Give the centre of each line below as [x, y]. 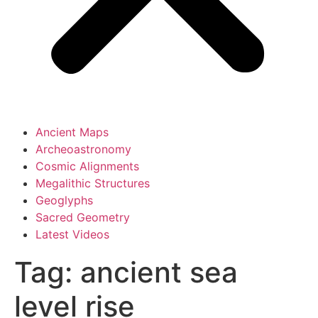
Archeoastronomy [83, 149]
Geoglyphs [64, 200]
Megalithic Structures [93, 183]
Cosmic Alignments [87, 166]
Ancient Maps [72, 132]
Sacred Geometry [83, 217]
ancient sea [159, 272]
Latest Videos [72, 234]
